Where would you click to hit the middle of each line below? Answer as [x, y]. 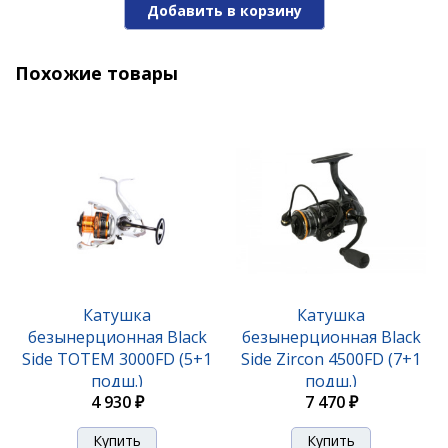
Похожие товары [96, 73]
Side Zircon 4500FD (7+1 [331, 358]
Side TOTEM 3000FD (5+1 [117, 358]
